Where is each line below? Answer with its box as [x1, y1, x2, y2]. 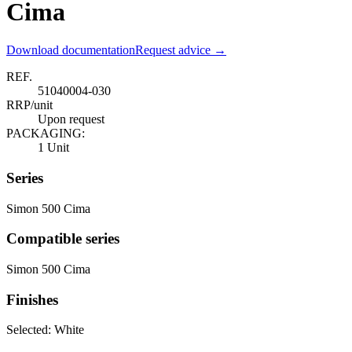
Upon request [38, 112, 104, 126]
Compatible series [6, 230, 119, 247]
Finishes [6, 291, 58, 308]
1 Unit [38, 141, 69, 155]
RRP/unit [6, 98, 53, 112]
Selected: [6, 323, 54, 337]
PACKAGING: [6, 126, 85, 141]
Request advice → [135, 43, 226, 57]
